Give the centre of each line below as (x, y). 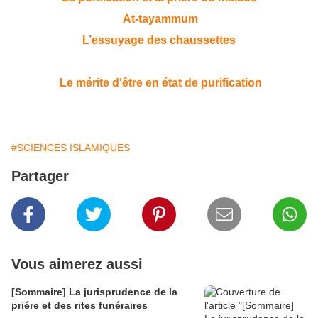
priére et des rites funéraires (79, 305)
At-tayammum (160, 19)
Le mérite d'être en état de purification (160, 82)
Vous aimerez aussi (77, 264)
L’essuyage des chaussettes (159, 40)
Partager (40, 176)
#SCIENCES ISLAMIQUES (71, 147)
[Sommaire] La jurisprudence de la (94, 291)
